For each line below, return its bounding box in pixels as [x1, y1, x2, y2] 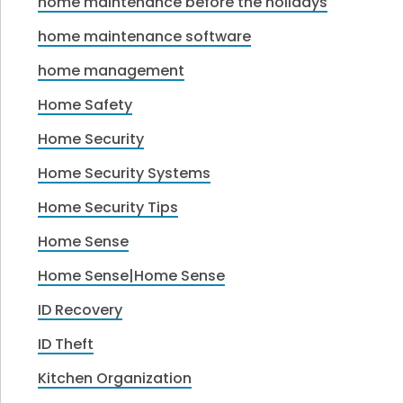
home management [38, 59, 185, 81]
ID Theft [38, 333, 94, 354]
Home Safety [38, 94, 133, 115]
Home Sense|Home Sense [38, 264, 226, 286]
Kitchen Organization [38, 367, 193, 389]
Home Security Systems [38, 162, 211, 184]
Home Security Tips [38, 196, 179, 218]
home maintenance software [38, 25, 252, 47]
